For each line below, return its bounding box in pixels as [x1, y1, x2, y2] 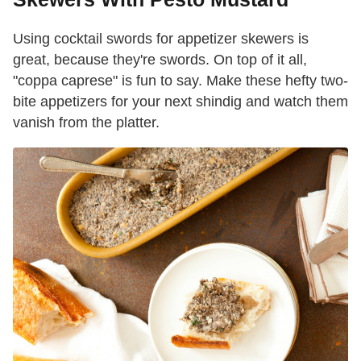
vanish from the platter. [13, 114, 160, 131]
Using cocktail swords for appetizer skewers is [13, 31, 309, 48]
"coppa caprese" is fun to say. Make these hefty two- [13, 73, 348, 89]
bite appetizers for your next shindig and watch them [13, 93, 348, 110]
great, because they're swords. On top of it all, [13, 52, 307, 68]
